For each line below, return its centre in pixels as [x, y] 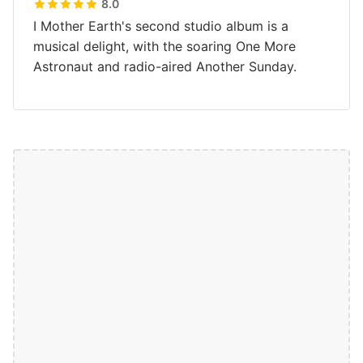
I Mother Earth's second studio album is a [161, 26]
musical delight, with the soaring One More [164, 46]
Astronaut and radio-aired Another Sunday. [165, 66]
